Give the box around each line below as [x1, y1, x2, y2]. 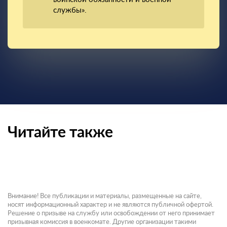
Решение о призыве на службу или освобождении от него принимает [8, 210, 215, 216]
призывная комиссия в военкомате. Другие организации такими [8, 218, 196, 225]
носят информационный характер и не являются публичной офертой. [8, 201, 213, 208]
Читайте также [8, 125, 113, 140]
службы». [53, 6, 87, 14]
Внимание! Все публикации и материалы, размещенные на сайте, [8, 193, 202, 199]
